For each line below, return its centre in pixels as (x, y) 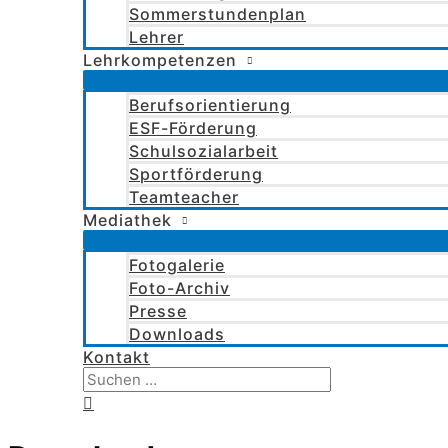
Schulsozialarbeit (203, 151)
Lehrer (156, 37)
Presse (158, 311)
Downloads (177, 334)
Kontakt (116, 357)
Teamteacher (184, 197)
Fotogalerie (177, 265)
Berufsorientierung (210, 105)
